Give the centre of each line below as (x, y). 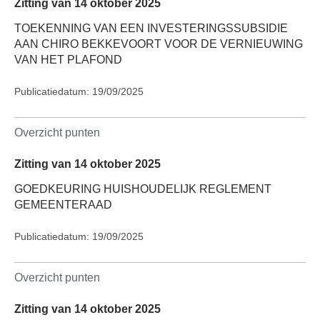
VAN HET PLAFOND (68, 59)
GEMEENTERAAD (63, 205)
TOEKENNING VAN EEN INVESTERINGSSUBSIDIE (151, 28)
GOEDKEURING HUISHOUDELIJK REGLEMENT (143, 189)
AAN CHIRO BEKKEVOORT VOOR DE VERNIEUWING (159, 44)
